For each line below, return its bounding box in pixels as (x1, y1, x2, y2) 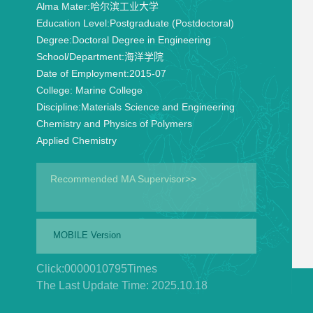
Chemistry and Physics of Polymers (36, 118, 192, 129)
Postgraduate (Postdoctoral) (109, 17, 234, 29)
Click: (36, 263, 64, 275)
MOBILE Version (52, 230, 121, 240)
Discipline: (36, 101, 81, 112)
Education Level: (36, 17, 110, 29)
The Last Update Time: (36, 279, 152, 291)
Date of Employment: (36, 68, 129, 79)
